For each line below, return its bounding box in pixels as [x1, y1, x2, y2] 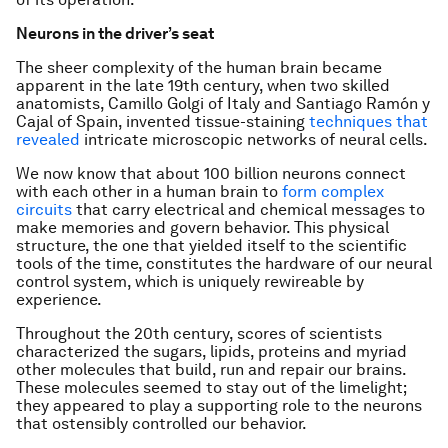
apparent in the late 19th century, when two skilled [16, 76, 390, 95]
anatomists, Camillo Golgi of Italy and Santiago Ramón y [16, 94, 430, 113]
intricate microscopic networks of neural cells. [80, 130, 428, 149]
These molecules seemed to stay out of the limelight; [16, 378, 406, 397]
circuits [16, 200, 72, 219]
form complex [282, 182, 384, 201]
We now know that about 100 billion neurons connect [16, 164, 406, 183]
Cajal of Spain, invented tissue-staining [16, 112, 309, 131]
